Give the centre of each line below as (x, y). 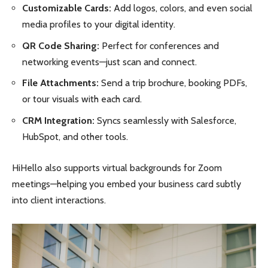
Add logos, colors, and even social (182, 8)
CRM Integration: (58, 120)
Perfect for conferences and (159, 45)
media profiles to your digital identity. (99, 24)
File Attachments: (60, 83)
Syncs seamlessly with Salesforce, (165, 120)
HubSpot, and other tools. (75, 136)
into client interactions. (59, 200)
